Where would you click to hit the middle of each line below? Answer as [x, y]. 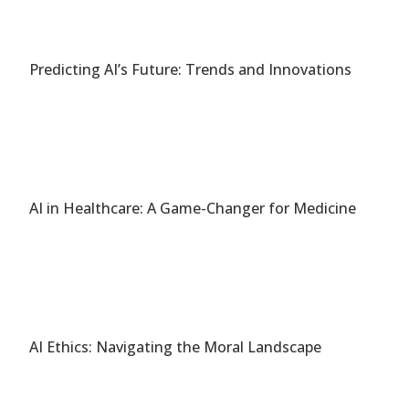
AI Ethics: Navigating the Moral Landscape [176, 347]
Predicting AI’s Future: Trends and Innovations [191, 69]
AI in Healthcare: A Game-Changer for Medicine [193, 208]
